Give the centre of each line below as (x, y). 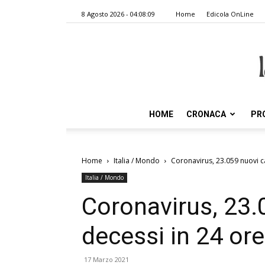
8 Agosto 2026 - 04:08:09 (118, 14)
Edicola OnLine (230, 14)
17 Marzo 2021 (106, 259)
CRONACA (206, 114)
